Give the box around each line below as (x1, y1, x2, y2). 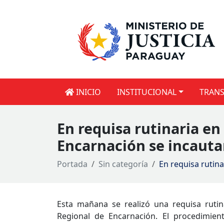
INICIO (74, 86, 101, 97)
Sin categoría (98, 158, 148, 170)
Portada (57, 158, 87, 170)
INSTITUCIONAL (117, 86, 176, 97)
